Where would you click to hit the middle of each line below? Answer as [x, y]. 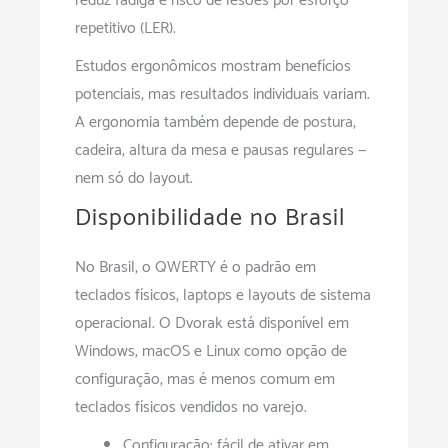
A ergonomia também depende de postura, [215, 123]
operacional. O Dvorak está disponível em [212, 324]
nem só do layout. [134, 179]
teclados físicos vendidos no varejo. [191, 408]
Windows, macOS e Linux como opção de [211, 352]
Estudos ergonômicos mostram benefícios [213, 67]
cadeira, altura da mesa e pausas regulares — [221, 151]
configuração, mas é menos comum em [205, 380]
